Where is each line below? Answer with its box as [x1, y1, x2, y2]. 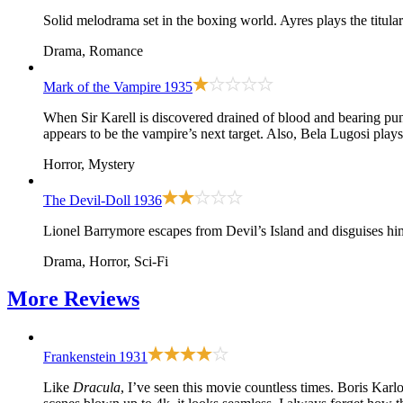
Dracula [73, 380, 121, 396]
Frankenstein [43, 349, 116, 365]
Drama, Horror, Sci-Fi [43, 253, 168, 269]
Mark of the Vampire [43, 78, 161, 94]
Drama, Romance [43, 42, 143, 58]
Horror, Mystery [43, 156, 135, 172]
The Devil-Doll [43, 192, 130, 208]
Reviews [64, 287, 139, 311]
